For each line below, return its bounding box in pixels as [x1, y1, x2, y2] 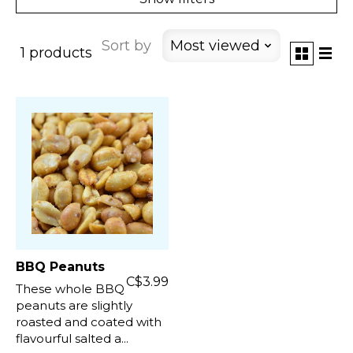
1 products [20, 44, 92, 62]
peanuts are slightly [16, 297, 132, 313]
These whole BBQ [16, 281, 124, 296]
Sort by [102, 36, 151, 54]
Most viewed [169, 36, 260, 54]
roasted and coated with [16, 314, 162, 329]
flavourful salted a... [16, 330, 128, 346]
